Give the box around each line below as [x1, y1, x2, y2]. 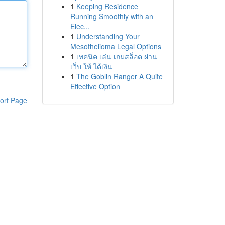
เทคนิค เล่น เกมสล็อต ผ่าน [76, 51, 157, 61]
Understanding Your [76, 31, 140, 41]
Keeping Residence [76, 1, 138, 11]
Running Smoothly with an [70, 11, 153, 21]
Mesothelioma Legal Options [70, 41, 161, 51]
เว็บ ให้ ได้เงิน [70, 61, 113, 71]
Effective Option [70, 81, 120, 91]
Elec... [70, 21, 90, 31]
